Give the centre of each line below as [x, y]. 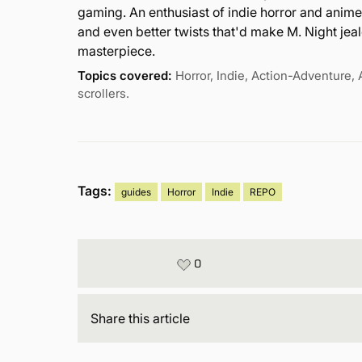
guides [137, 192]
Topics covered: [125, 75]
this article [158, 318]
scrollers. [104, 93]
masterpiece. [117, 51]
